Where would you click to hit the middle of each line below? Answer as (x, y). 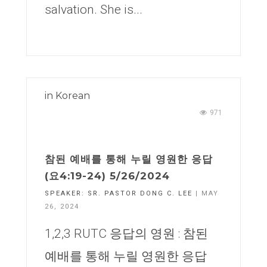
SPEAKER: (66, 193)
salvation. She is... (94, 10)
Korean (73, 96)
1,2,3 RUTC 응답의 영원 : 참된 (126, 234)
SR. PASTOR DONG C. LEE (140, 193)
